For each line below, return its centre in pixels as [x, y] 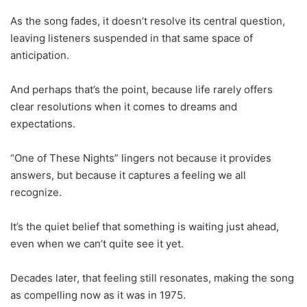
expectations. [43, 124]
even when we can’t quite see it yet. [97, 244]
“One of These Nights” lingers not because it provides [141, 158]
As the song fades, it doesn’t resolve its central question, [148, 21]
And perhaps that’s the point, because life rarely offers [142, 90]
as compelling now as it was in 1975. [98, 295]
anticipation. [40, 56]
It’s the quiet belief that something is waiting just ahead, [145, 227]
